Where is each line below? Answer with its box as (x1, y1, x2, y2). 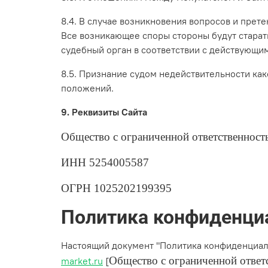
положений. (61, 82, 114, 95)
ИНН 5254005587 (61, 156, 149, 169)
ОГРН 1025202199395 (61, 182, 172, 195)
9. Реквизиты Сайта (61, 106, 147, 118)
